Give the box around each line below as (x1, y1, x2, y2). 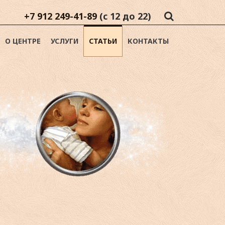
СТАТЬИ (89, 36, 117, 46)
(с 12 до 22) (99, 10, 151, 22)
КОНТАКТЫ (128, 36, 169, 46)
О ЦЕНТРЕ (5, 36, 41, 46)
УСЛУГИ (51, 36, 78, 46)
